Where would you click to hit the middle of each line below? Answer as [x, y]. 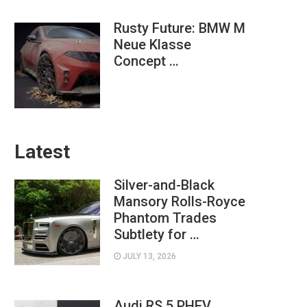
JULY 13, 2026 [148, 256]
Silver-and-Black [164, 185]
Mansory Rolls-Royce [180, 201]
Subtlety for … [157, 234]
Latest [42, 151]
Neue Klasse [152, 44]
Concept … [146, 61]
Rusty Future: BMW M [180, 28]
